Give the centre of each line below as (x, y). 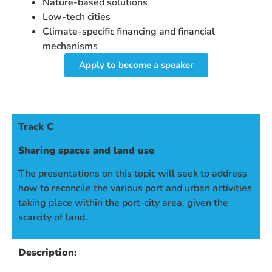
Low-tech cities (76, 17)
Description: (47, 253)
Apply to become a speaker (136, 65)
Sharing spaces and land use (86, 150)
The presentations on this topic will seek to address (133, 174)
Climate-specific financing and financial (129, 32)
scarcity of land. (53, 218)
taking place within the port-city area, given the (123, 203)
